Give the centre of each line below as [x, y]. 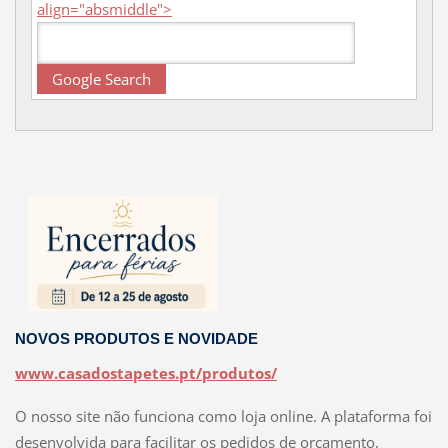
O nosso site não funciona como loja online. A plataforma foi [223, 415]
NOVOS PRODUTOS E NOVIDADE [136, 338]
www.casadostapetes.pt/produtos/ [145, 372]
